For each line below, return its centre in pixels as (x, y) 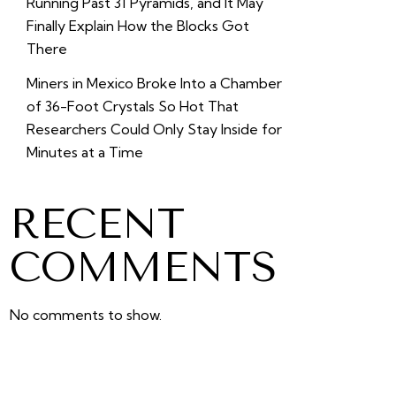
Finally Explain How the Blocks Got (137, 26)
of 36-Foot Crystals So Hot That (132, 106)
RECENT (97, 224)
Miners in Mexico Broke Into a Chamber (154, 83)
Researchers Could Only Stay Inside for (154, 129)
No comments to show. (85, 315)
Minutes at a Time (84, 152)
